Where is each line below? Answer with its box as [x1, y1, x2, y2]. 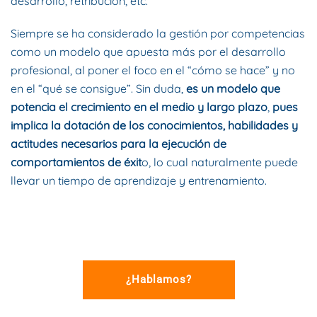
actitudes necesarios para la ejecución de [11, 137, 226, 151]
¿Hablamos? [125, 273, 192, 287]
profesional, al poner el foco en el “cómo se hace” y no [11, 63, 295, 78]
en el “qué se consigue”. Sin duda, [11, 81, 186, 96]
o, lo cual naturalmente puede [142, 155, 298, 170]
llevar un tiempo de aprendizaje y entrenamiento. [11, 173, 267, 188]
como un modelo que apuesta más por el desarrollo [11, 45, 286, 59]
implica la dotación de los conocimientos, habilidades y [11, 118, 298, 133]
